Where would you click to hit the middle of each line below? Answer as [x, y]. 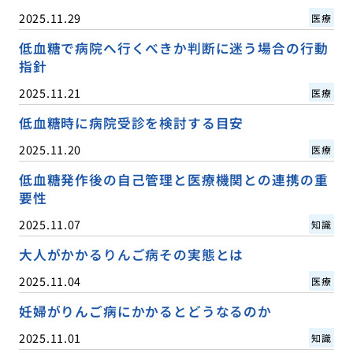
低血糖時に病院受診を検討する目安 [131, 123]
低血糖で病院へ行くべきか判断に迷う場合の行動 [173, 48]
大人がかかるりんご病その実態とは [131, 254]
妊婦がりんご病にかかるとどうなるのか [145, 311]
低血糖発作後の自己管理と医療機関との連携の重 [173, 179]
